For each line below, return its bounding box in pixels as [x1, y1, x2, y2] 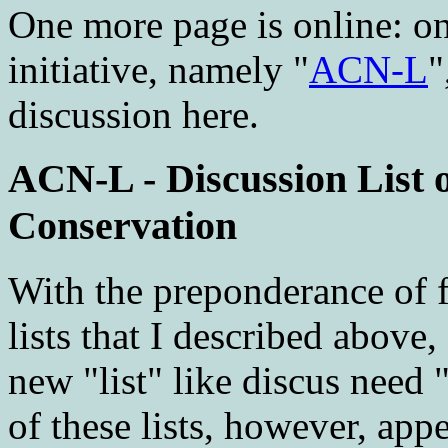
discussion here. [8, 92, 259, 136]
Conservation [8, 203, 237, 249]
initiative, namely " [8, 47, 309, 91]
